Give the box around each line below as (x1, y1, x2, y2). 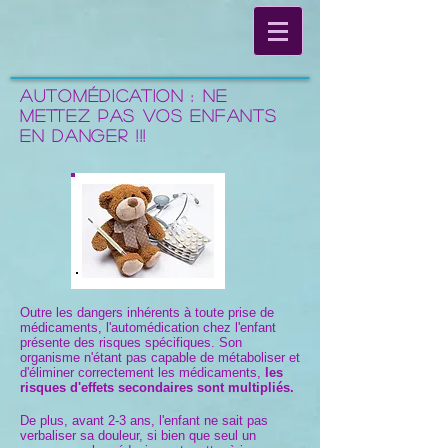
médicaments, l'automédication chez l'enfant (20, 320, 276, 335)
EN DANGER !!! (20, 127, 155, 144)
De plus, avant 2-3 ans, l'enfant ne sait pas (20, 413, 268, 428)
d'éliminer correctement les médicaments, (20, 365, 261, 380)
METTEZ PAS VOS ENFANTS (20, 107, 277, 124)
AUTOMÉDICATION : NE (20, 87, 228, 104)
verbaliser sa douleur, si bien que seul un (20, 428, 256, 443)
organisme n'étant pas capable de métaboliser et (20, 350, 300, 365)
